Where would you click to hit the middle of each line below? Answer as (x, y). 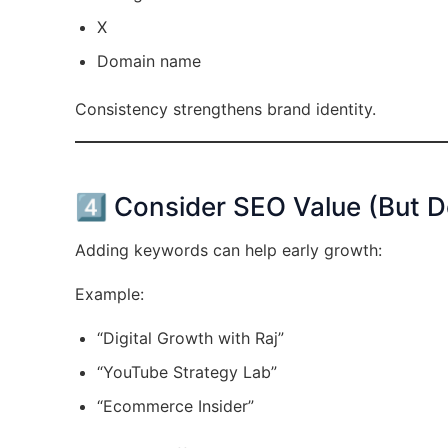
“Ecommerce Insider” (175, 406)
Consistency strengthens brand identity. (225, 109)
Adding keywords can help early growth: (228, 250)
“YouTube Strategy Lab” (186, 372)
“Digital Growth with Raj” (190, 338)
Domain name (148, 61)
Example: (109, 294)
